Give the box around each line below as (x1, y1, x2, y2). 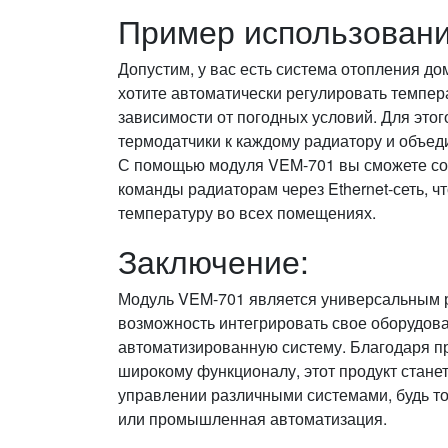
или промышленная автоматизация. (118, 406, 387, 430)
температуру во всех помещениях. (118, 200, 376, 224)
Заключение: (118, 236, 309, 283)
